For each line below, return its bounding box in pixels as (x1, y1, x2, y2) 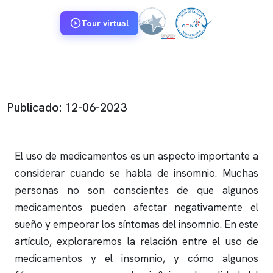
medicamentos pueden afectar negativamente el (15, 200, 258, 214)
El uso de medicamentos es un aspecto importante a (15, 149, 258, 163)
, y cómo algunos (163, 252, 258, 265)
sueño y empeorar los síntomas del (15, 218, 179, 231)
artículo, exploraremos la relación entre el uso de (15, 235, 258, 248)
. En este (219, 218, 258, 231)
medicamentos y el (15, 252, 121, 265)
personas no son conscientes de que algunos (15, 183, 258, 197)
